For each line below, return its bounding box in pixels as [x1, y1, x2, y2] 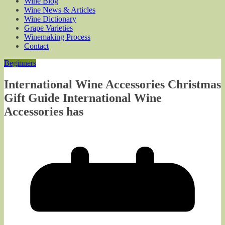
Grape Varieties [24, 24, 73, 32]
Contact [24, 42, 49, 50]
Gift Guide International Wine [4, 91, 162, 104]
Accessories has [4, 104, 83, 118]
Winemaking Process [24, 33, 90, 41]
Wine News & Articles [24, 6, 95, 14]
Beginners [4, 59, 36, 67]
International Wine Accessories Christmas [4, 77, 221, 91]
